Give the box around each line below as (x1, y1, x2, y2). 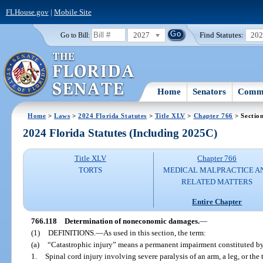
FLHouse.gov (5, 7, 49, 16)
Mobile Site (53, 7, 92, 16)
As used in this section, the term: (103, 228, 206, 237)
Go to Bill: (60, 31, 90, 39)
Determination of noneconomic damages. (64, 216, 200, 225)
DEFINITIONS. (48, 228, 96, 237)
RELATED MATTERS (181, 177, 253, 187)
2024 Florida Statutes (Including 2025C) (23, 127, 218, 140)
